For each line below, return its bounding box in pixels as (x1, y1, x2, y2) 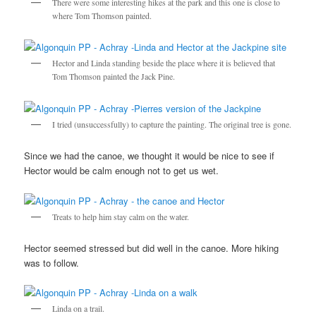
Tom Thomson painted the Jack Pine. (52, 71, 176, 83)
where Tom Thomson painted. (52, 9, 152, 21)
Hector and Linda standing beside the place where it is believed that (52, 57, 276, 69)
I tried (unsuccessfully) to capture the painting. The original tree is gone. (52, 118, 292, 130)
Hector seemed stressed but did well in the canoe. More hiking (24, 241, 279, 255)
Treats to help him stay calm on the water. (52, 210, 190, 222)
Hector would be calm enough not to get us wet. (24, 164, 219, 178)
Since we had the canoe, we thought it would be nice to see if (24, 149, 275, 163)
